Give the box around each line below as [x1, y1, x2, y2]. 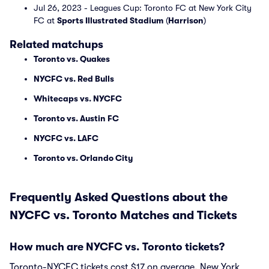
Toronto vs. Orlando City [34, 153, 133, 163]
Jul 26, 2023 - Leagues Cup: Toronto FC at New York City [34, 3, 252, 13]
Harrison [168, 16, 204, 25]
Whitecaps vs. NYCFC [34, 94, 122, 103]
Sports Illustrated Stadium [57, 16, 163, 25]
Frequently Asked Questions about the [10, 190, 228, 204]
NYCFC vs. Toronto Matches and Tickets [10, 208, 237, 222]
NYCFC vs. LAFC [34, 133, 98, 143]
